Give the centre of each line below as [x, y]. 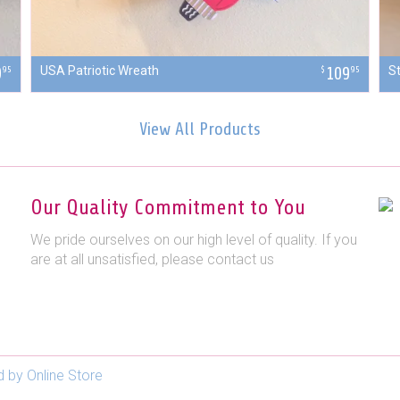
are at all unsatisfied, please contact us [152, 260]
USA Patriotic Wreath [100, 71]
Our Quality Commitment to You [168, 208]
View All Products [200, 129]
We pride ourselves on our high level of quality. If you [194, 240]
